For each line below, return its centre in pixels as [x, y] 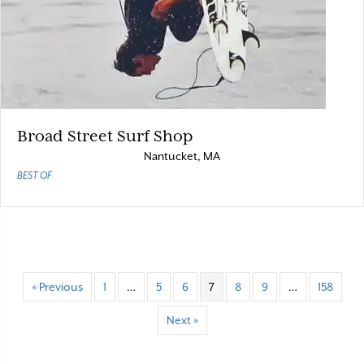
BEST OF [35, 175]
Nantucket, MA [182, 156]
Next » [182, 320]
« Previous [57, 287]
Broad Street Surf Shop [105, 136]
